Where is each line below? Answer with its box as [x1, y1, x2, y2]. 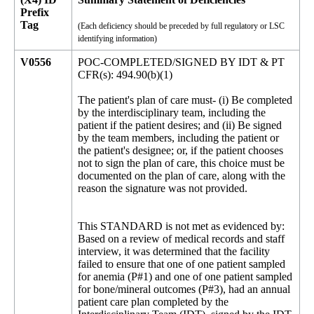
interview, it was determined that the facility [78, 245, 270, 257]
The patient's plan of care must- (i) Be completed [78, 94, 292, 106]
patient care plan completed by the [78, 296, 228, 308]
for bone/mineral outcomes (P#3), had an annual [78, 283, 290, 295]
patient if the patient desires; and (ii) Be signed [78, 119, 282, 131]
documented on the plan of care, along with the [78, 170, 285, 182]
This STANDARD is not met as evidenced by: [78, 220, 285, 232]
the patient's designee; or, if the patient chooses [78, 144, 283, 156]
